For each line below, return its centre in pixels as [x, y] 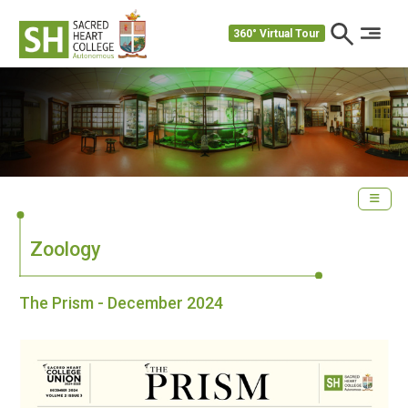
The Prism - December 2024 [121, 302]
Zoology [66, 249]
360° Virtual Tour [277, 33]
